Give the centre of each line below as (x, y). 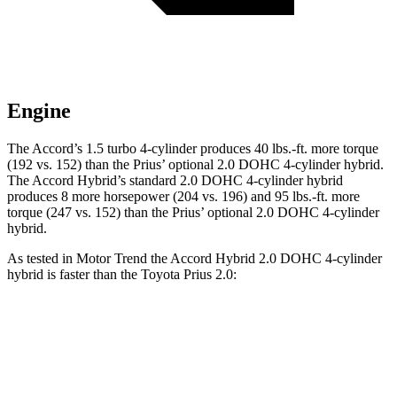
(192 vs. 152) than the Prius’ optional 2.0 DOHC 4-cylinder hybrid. (195, 165)
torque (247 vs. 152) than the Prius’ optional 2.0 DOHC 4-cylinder (193, 213)
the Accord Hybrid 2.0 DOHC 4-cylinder (265, 259)
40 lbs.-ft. (281, 149)
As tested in (42, 259)
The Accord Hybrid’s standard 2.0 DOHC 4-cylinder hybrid (175, 181)
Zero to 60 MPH (141, 372)
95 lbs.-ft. (301, 197)
